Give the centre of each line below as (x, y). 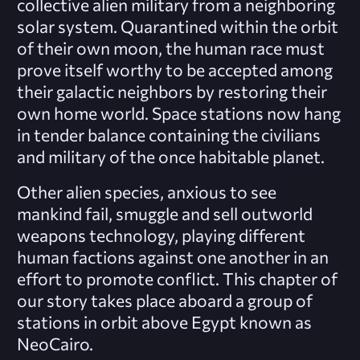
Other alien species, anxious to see (146, 192)
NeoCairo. (55, 344)
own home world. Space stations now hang (178, 113)
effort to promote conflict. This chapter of (177, 279)
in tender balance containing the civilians (168, 135)
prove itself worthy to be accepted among (174, 70)
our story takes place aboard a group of (164, 301)
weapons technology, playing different (161, 235)
